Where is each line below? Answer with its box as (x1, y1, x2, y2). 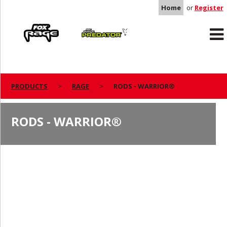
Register (194, 3, 223, 12)
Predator (70, 20, 104, 31)
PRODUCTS (11, 82, 48, 91)
